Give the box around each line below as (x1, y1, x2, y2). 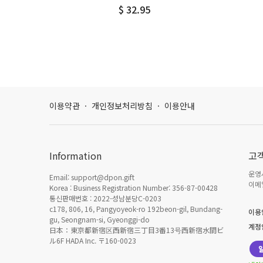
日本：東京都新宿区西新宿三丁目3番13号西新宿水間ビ (49, 225, 224, 235)
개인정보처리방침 (92, 100, 153, 112)
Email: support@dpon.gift (49, 172, 134, 182)
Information (49, 149, 102, 163)
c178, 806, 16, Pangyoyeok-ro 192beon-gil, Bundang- (49, 204, 222, 214)
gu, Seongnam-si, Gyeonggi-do (49, 214, 150, 224)
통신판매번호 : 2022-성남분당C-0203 (49, 193, 161, 203)
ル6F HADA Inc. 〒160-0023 (49, 235, 136, 245)
